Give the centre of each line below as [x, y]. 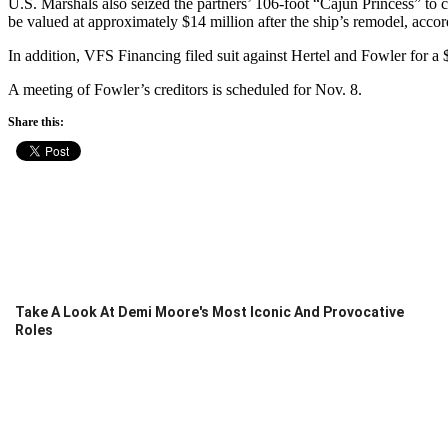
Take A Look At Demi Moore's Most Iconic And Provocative [209, 311]
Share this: [36, 121]
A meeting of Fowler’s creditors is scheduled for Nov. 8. [185, 89]
